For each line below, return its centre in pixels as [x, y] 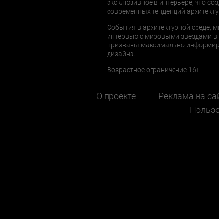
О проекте [116, 96]
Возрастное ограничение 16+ [153, 70]
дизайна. [121, 54]
